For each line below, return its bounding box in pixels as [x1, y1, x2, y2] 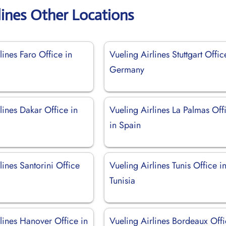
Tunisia [109, 174, 136, 187]
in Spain [109, 118, 141, 132]
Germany [109, 63, 145, 76]
